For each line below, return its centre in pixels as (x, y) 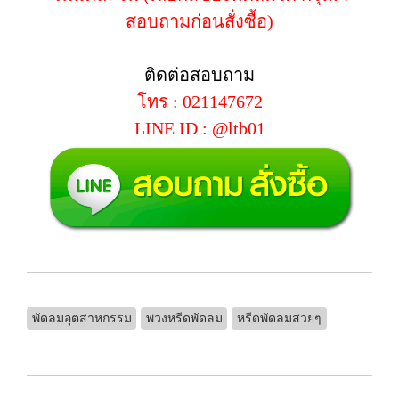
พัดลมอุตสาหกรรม (81, 318)
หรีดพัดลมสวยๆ (279, 318)
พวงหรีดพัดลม (184, 318)
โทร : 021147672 (199, 102)
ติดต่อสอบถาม (199, 75)
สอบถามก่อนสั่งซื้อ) (199, 21)
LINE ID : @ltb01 (199, 128)
